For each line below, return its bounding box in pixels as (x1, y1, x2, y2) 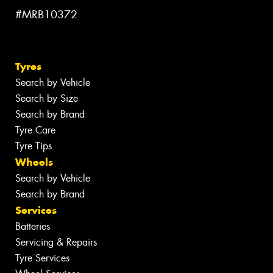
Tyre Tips (15, 139, 52, 152)
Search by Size (15, 91, 78, 105)
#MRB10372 (15, 7, 77, 23)
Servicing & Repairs (15, 235, 97, 249)
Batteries (15, 219, 50, 233)
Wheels (15, 155, 53, 169)
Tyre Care (15, 123, 55, 136)
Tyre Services (15, 251, 69, 264)
